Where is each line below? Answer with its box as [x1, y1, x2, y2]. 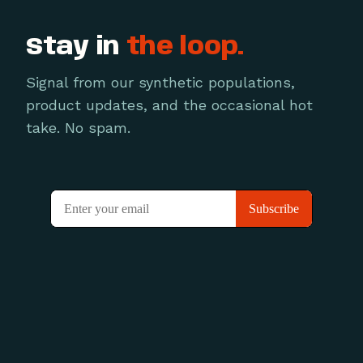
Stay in [26, 34, 126, 60]
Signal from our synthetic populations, [26, 73, 295, 91]
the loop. [126, 34, 244, 60]
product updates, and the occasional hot [26, 96, 313, 113]
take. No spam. [26, 118, 130, 136]
